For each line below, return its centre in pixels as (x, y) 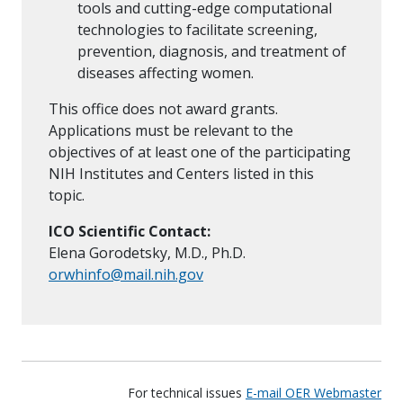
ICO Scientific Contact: (130, 232)
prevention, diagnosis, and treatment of (212, 52)
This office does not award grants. (163, 109)
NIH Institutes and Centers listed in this (181, 174)
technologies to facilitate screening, (197, 30)
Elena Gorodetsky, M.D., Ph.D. (147, 253)
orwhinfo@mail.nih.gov (126, 275)
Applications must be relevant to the (171, 131)
